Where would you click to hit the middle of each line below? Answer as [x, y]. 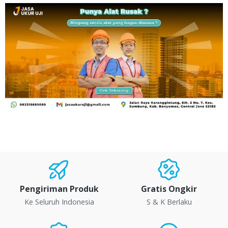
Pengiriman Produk [59, 189]
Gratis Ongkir [169, 189]
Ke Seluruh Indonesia [59, 202]
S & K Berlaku [169, 202]
